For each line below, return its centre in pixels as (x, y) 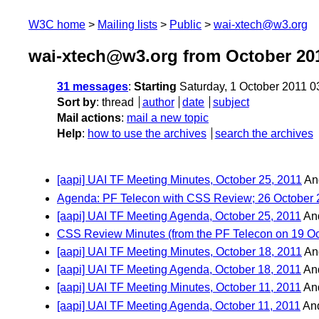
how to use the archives (147, 134)
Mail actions (89, 118)
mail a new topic (168, 118)
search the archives (264, 134)
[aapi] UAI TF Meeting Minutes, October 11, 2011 (179, 288)
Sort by (77, 103)
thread (118, 103)
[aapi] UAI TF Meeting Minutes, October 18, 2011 (179, 252)
